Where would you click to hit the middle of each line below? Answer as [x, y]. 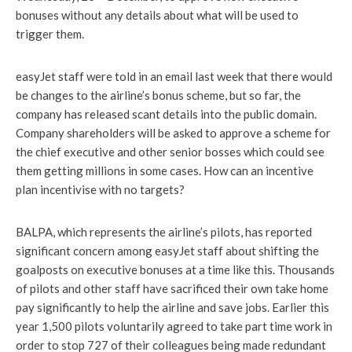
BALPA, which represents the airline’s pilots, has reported [164, 232]
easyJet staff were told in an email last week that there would [174, 76]
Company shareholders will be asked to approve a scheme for [173, 133]
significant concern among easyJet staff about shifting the [167, 251]
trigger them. [50, 34]
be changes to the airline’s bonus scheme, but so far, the [158, 95]
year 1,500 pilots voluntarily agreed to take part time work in [174, 326]
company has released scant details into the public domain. [166, 114]
